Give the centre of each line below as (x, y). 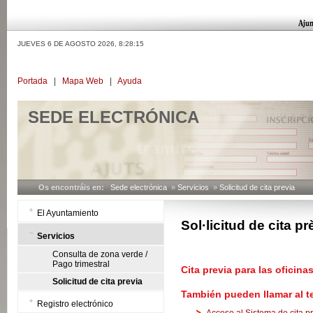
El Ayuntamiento (68, 213)
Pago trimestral (81, 264)
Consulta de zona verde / (100, 254)
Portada (32, 81)
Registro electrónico (75, 304)
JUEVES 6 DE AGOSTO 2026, (68, 44)
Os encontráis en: (73, 187)
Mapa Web (83, 81)
